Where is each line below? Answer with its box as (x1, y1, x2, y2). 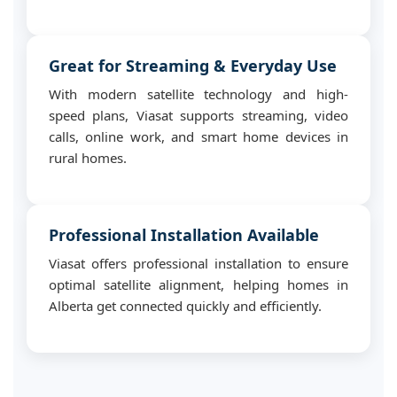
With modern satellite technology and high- (49, 85, 348, 103)
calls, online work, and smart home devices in (49, 128, 348, 145)
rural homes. (49, 149, 127, 167)
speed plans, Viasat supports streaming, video (49, 106, 348, 124)
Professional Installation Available (49, 224, 319, 245)
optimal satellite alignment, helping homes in (49, 276, 348, 293)
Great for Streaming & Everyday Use (49, 55, 337, 76)
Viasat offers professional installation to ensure (49, 254, 348, 272)
